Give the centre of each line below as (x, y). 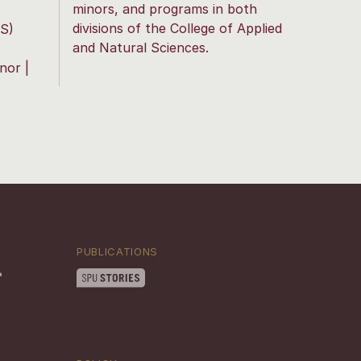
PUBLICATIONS (117, 251)
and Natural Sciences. (140, 47)
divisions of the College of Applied (177, 28)
